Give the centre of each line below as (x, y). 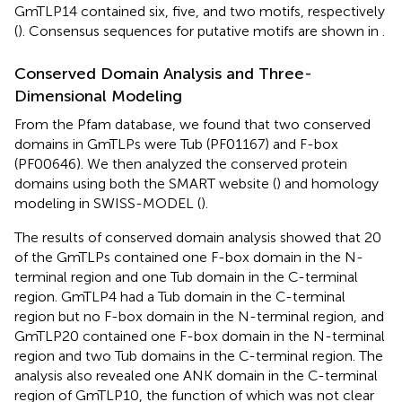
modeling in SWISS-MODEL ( (108, 203)
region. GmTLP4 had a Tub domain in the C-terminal (180, 296)
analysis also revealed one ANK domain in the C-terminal (196, 375)
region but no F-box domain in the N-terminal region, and (199, 316)
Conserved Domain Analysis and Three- (163, 73)
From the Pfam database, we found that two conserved (192, 124)
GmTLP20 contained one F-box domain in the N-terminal (200, 336)
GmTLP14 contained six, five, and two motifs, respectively (200, 11)
